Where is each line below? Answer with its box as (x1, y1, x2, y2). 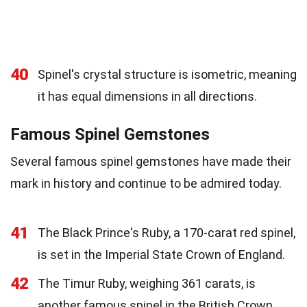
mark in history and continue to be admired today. (10, 175, 282, 191)
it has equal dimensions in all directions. (38, 88, 257, 103)
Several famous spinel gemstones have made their (10, 153, 291, 169)
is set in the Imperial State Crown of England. (38, 247, 285, 262)
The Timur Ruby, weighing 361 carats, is (38, 275, 256, 291)
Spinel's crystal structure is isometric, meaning (38, 66, 297, 82)
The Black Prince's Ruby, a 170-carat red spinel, (38, 225, 295, 240)
